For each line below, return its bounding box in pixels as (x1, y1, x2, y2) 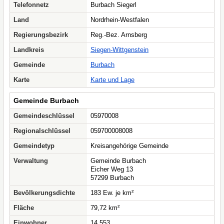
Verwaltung (13, 157, 48, 164)
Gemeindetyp (13, 142, 54, 149)
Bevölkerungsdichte (13, 189, 75, 196)
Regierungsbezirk (13, 31, 68, 38)
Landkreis (13, 46, 44, 53)
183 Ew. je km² (90, 189, 133, 196)
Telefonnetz (13, 1, 49, 8)
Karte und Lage (90, 76, 134, 83)
